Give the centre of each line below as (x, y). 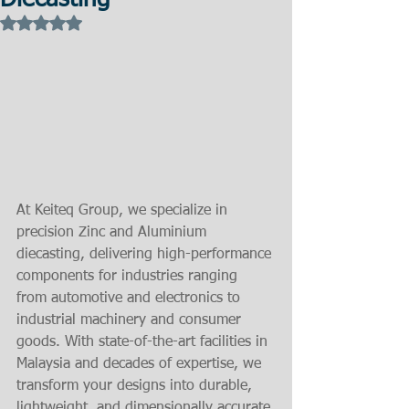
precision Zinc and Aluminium (114, 233)
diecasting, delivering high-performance (146, 255)
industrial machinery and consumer (131, 321)
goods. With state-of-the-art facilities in (144, 343)
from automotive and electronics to (131, 299)
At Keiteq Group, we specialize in (124, 211)
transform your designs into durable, (136, 387)
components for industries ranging (129, 277)
